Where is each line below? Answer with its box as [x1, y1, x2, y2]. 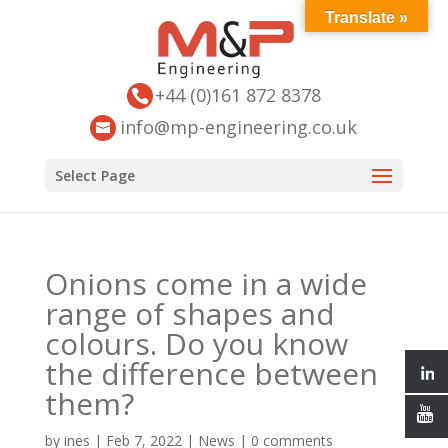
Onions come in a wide [44, 263, 367, 304]
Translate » [325, 9, 408, 26]
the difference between [44, 353, 378, 394]
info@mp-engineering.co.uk [120, 115, 358, 139]
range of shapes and [44, 293, 335, 334]
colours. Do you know [44, 323, 348, 364]
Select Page [54, 166, 135, 185]
